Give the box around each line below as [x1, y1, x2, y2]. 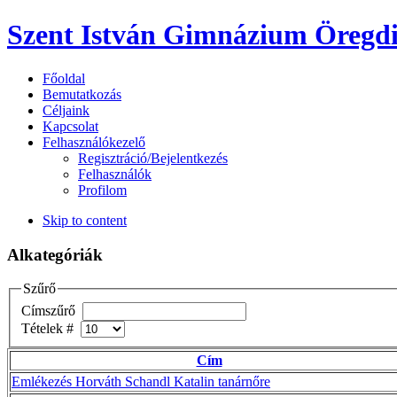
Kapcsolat [43, 118, 98, 134]
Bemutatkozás [43, 86, 121, 102]
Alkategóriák [7, 245, 103, 264]
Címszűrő [21, 302, 79, 318]
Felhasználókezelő [43, 134, 145, 150]
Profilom [78, 182, 127, 198]
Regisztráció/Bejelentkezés [78, 150, 228, 166]
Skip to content [43, 212, 127, 228]
